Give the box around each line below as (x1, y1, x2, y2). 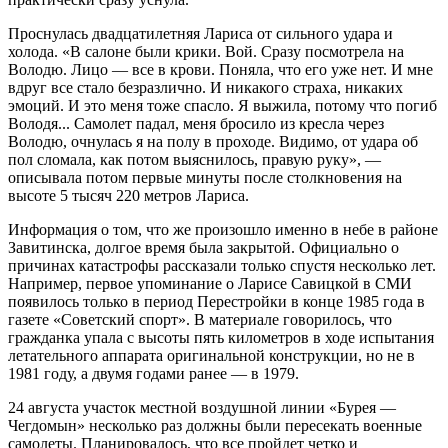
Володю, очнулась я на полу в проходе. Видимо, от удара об (8, 132, 418, 150)
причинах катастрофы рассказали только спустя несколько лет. (8, 256, 436, 274)
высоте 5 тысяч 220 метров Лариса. (8, 186, 253, 204)
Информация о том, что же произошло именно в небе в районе (8, 220, 438, 238)
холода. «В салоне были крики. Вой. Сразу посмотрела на (8, 42, 404, 60)
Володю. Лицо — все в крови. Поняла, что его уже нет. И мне (8, 60, 433, 78)
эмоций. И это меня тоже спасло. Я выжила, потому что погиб (8, 96, 437, 114)
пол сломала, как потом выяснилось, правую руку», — (8, 150, 381, 168)
